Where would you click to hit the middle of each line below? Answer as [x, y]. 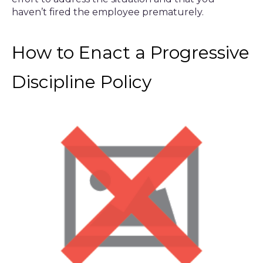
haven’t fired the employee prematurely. [108, 12]
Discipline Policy [82, 82]
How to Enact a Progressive [131, 53]
